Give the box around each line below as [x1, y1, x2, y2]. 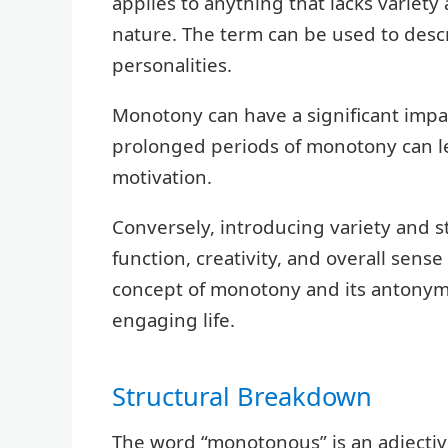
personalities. [112, 52, 232, 78]
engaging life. [112, 306, 235, 332]
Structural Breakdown [112, 378, 372, 413]
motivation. [112, 163, 212, 189]
